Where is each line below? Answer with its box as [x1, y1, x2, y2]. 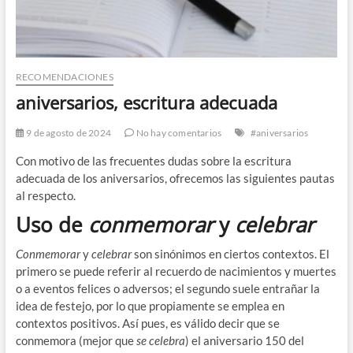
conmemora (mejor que [15, 333, 136, 348]
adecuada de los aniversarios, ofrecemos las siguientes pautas [15, 171, 335, 186]
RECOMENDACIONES [15, 71, 113, 84]
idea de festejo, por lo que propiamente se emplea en [15, 299, 284, 314]
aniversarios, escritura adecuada [15, 91, 277, 115]
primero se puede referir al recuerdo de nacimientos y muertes [15, 264, 336, 279]
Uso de [15, 210, 88, 240]
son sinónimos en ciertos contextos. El [133, 247, 329, 262]
